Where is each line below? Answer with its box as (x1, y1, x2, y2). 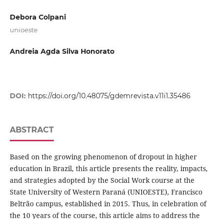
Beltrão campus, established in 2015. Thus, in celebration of (9, 198, 206, 208)
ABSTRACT (9, 125, 54, 134)
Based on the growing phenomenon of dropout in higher (9, 152, 197, 161)
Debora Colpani (9, 13, 66, 22)
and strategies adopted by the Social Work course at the (9, 175, 195, 185)
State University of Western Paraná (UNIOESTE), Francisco (9, 187, 202, 197)
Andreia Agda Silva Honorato (9, 46, 114, 56)
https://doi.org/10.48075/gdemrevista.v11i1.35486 (27, 91, 191, 100)
